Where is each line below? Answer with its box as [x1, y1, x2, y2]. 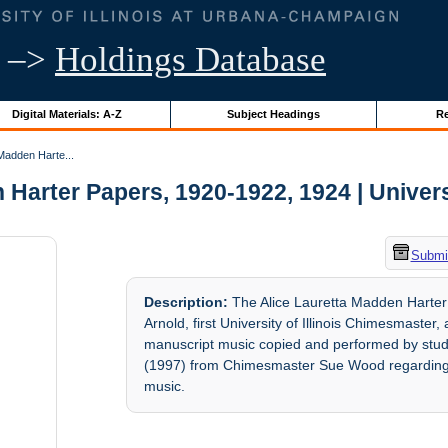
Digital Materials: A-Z [11, 107, 122, 120]
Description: [144, 294, 229, 311]
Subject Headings [226, 107, 320, 120]
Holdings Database [55, 40, 326, 79]
